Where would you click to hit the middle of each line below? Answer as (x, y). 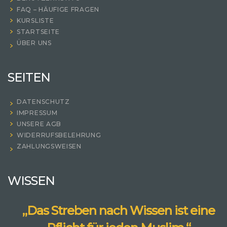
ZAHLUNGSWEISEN (49, 146)
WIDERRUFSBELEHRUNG (59, 135)
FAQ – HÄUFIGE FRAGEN (58, 9)
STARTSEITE (38, 31)
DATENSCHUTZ (43, 101)
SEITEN (29, 77)
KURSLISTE (35, 20)
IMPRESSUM (37, 112)
